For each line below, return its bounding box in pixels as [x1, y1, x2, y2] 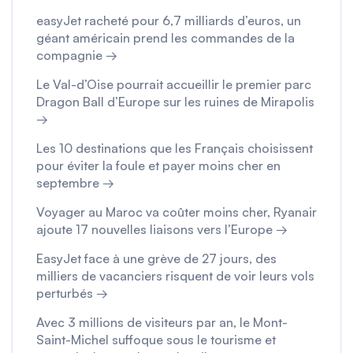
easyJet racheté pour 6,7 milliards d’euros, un [36, 13, 301, 29]
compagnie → [36, 47, 117, 64]
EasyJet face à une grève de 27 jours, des [36, 251, 277, 267]
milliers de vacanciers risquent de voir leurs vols [36, 268, 314, 284]
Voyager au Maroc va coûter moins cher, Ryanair [36, 204, 317, 221]
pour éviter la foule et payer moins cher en [36, 158, 281, 174]
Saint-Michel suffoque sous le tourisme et [36, 332, 276, 348]
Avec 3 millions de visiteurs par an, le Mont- [36, 314, 288, 331]
